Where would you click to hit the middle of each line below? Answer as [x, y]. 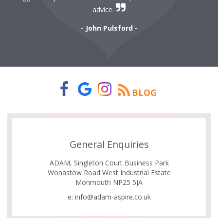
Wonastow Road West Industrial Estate [109, 173]
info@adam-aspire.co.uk [113, 197]
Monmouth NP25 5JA [109, 182]
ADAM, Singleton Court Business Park [109, 163]
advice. [104, 10]
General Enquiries [109, 145]
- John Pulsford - [109, 28]
